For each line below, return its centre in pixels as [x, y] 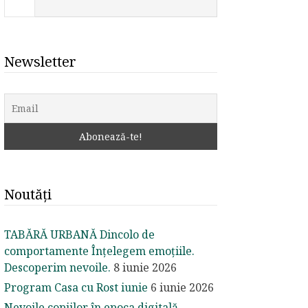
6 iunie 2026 [182, 288]
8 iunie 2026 [145, 268]
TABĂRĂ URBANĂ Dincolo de [79, 235]
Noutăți [28, 195]
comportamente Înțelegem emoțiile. [99, 251]
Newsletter [40, 62]
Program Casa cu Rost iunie [76, 288]
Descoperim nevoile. [57, 268]
